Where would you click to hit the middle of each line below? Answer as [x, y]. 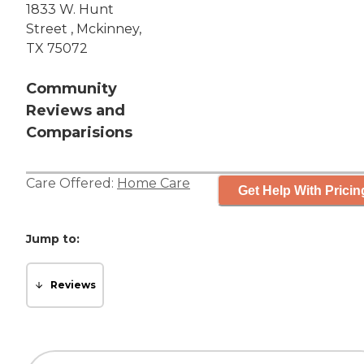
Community [71, 89]
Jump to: [53, 239]
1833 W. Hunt [70, 10]
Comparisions [79, 133]
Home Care [154, 184]
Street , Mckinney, [84, 29]
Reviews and [76, 111]
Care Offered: [71, 184]
